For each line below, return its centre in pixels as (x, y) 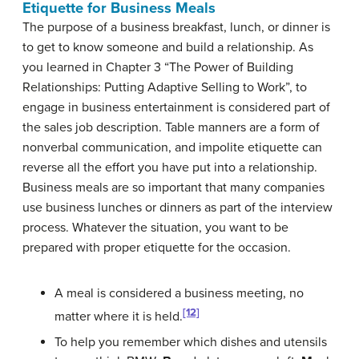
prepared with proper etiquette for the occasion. (157, 247)
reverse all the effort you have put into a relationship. (170, 167)
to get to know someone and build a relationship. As (168, 47)
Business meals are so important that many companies (173, 187)
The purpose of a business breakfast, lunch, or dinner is (176, 27)
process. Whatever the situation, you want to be (155, 227)
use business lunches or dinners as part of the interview (177, 207)
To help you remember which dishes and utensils (191, 342)
